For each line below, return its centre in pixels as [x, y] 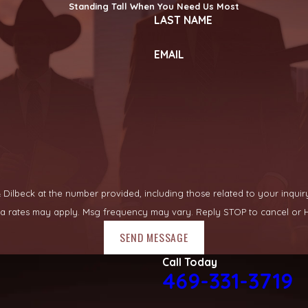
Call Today [190, 262]
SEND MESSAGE [154, 238]
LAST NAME [183, 20]
